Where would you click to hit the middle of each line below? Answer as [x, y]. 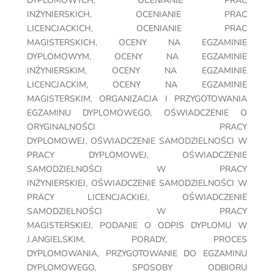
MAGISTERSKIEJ [59, 226]
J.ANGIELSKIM [55, 240]
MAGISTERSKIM [59, 99]
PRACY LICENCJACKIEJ [87, 198]
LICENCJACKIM [57, 85]
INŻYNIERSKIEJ [56, 183]
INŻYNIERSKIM [56, 71]
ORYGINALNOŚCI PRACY [137, 127]
